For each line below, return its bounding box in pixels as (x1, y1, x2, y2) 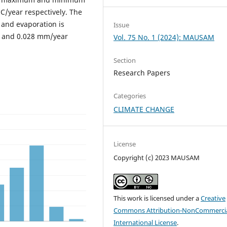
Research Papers (113, 68, 171, 78)
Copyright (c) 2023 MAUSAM (113, 153, 200, 163)
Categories (113, 91, 146, 101)
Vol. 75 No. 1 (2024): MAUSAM (113, 32, 215, 43)
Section (113, 56, 136, 65)
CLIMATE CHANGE (113, 104, 175, 115)
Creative (201, 194, 226, 203)
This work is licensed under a (113, 194, 201, 203)
